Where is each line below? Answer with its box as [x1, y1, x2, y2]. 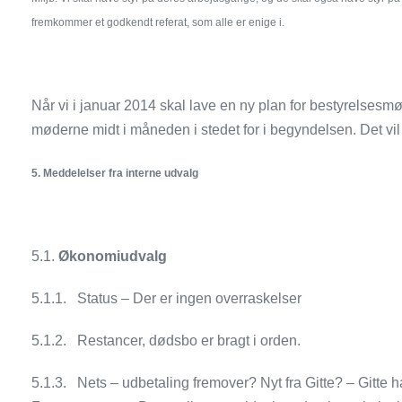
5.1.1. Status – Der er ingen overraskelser [31, 291, 302, 306]
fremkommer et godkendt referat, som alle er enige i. [31, 16, 285, 29]
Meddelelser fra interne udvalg [43, 167, 199, 179]
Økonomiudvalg [58, 249, 168, 264]
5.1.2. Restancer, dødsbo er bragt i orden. [31, 333, 301, 348]
